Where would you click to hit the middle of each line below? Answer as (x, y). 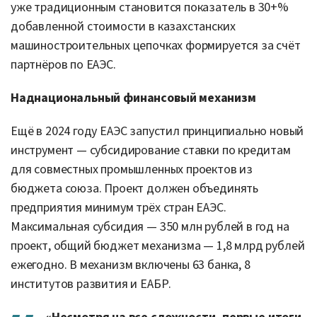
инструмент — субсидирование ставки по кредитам (151, 150)
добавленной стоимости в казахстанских (123, 26)
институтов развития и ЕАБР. (91, 284)
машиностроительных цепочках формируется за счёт (156, 45)
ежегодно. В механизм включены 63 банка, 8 (131, 265)
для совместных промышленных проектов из (132, 169)
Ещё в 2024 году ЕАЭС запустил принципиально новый (157, 131)
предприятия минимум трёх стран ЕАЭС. (119, 207)
